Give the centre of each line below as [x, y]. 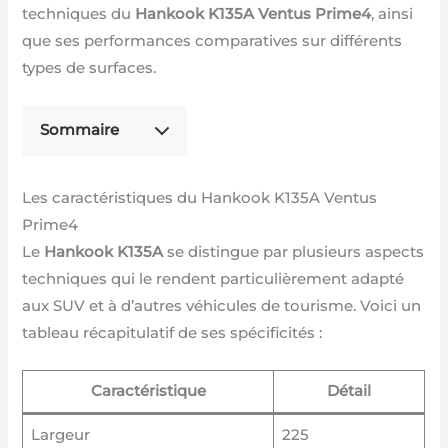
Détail [349, 391]
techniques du [79, 14]
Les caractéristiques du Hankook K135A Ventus [200, 197]
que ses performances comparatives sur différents [212, 41]
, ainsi [392, 14]
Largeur [60, 435]
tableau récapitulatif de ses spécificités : [172, 332]
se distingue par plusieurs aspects [294, 251]
